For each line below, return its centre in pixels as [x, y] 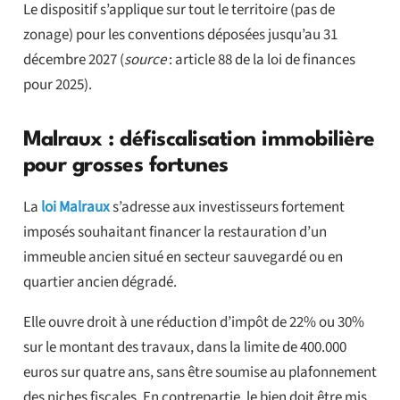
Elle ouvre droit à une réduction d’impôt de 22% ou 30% [193, 323]
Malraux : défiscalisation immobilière [199, 141]
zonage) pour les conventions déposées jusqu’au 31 [180, 35]
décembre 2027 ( [73, 60]
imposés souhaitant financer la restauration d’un [175, 233]
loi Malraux [75, 208]
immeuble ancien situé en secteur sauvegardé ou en [183, 258]
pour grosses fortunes [125, 167]
